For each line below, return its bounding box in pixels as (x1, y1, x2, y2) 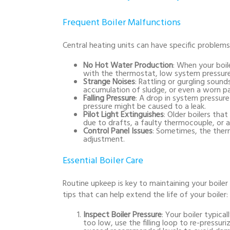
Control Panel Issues (83, 125, 152, 139)
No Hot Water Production (83, 59, 173, 73)
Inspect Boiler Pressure (83, 208, 162, 222)
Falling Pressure (83, 92, 136, 106)
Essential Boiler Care (63, 154, 143, 169)
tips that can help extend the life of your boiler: (63, 188, 228, 202)
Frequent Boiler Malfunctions (63, 15, 181, 31)
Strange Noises (83, 75, 135, 89)
